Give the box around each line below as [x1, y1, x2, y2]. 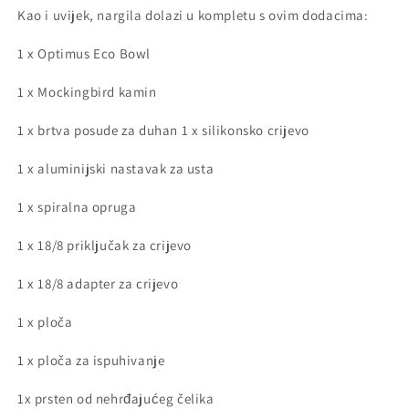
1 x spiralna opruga [17, 197, 137, 215]
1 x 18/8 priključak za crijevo [17, 236, 192, 254]
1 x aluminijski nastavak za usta [17, 159, 215, 177]
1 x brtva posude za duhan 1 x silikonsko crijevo [17, 121, 309, 139]
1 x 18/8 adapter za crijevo [17, 274, 179, 292]
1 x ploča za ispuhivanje [17, 351, 165, 369]
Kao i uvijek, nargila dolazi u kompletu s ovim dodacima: [17, 5, 369, 24]
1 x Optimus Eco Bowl [17, 44, 151, 62]
